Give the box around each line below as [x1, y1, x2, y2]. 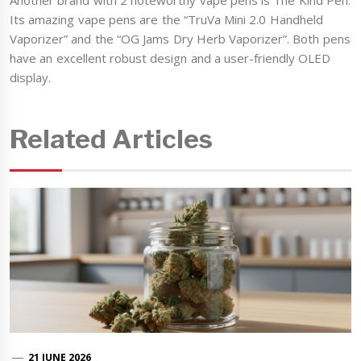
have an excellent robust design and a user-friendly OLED [10, 50, 331, 67]
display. [10, 69, 51, 86]
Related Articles [10, 122, 214, 155]
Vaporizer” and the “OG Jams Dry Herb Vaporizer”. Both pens [10, 31, 351, 48]
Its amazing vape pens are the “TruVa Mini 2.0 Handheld [10, 11, 323, 28]
